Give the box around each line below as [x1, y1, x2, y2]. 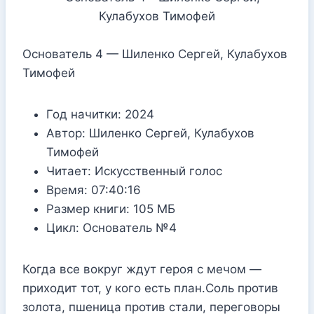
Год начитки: [46, 107, 121, 121]
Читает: [46, 163, 91, 178]
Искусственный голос [91, 163, 222, 178]
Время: [46, 182, 88, 197]
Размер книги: [46, 201, 130, 216]
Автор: [46, 125, 86, 140]
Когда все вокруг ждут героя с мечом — [22, 261, 261, 276]
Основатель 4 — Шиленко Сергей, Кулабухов [22, 46, 287, 61]
